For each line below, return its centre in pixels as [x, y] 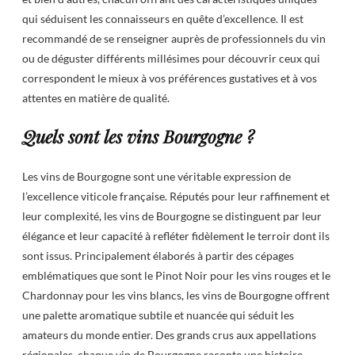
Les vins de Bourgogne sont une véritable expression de [157, 176]
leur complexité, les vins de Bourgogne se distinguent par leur [172, 216]
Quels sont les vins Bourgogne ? [138, 137]
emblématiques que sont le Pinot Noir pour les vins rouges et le [176, 275]
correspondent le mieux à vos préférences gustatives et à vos [170, 78]
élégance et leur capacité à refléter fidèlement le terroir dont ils [176, 235]
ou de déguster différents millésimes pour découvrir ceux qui [171, 58]
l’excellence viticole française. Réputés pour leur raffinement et [176, 196]
